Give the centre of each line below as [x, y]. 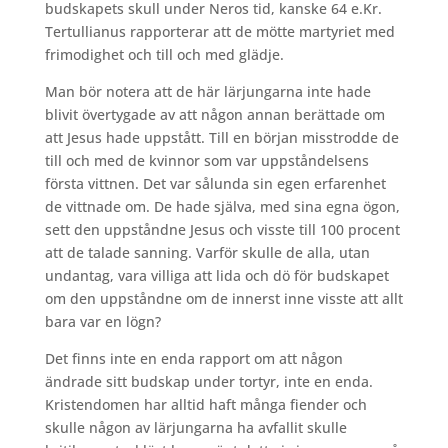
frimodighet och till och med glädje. [164, 55]
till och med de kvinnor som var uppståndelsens [206, 161]
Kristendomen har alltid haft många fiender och [205, 405]
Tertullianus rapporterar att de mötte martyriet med [219, 32]
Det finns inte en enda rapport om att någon [193, 359]
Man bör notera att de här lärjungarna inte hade [207, 92]
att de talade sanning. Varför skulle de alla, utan [207, 253]
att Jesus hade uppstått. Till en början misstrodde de [221, 138]
